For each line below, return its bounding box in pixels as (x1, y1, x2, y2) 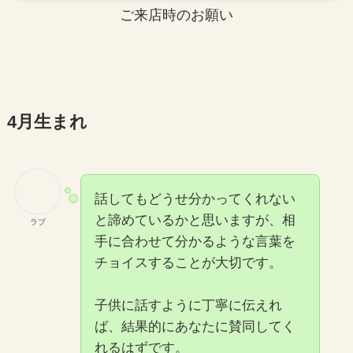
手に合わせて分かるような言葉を (94, 234, 295, 250)
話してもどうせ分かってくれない (94, 191, 295, 207)
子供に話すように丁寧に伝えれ (94, 298, 282, 314)
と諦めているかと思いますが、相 (94, 213, 295, 229)
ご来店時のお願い (120, 6, 233, 23)
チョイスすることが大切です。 (94, 255, 282, 271)
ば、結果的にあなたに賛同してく (94, 319, 295, 335)
